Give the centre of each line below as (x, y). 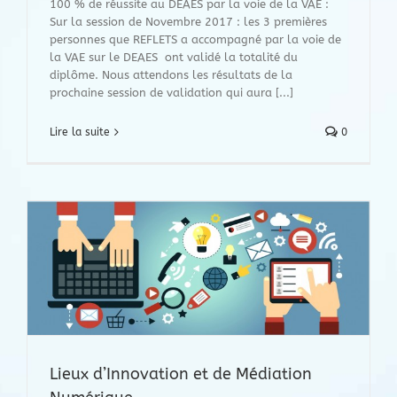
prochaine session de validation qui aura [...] (171, 93)
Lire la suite (80, 132)
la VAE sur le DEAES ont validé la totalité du (174, 58)
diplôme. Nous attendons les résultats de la (171, 75)
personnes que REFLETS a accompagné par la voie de (195, 40)
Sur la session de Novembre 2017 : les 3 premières (188, 22)
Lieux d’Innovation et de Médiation (181, 374)
